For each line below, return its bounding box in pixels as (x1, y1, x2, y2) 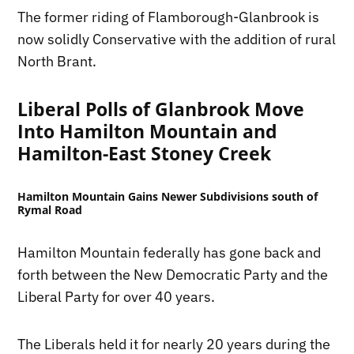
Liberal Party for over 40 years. (17, 288, 216, 307)
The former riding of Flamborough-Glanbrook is (17, 8, 320, 27)
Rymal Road (17, 202, 83, 218)
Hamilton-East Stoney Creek (17, 141, 272, 167)
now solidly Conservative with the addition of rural (17, 30, 337, 49)
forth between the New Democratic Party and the (17, 265, 329, 284)
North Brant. (17, 52, 97, 71)
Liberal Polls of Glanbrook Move (17, 96, 305, 122)
